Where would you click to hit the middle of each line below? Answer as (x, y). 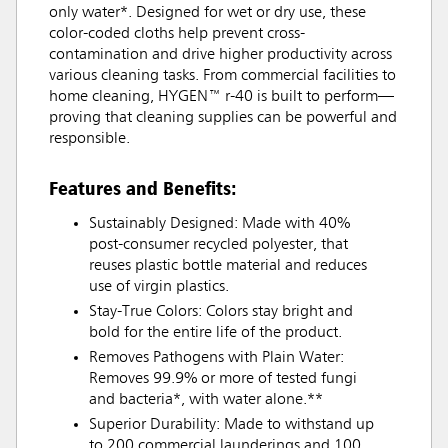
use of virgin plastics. (159, 286)
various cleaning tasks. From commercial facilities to (222, 75)
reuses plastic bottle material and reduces (228, 265)
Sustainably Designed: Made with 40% (219, 223)
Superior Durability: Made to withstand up (231, 424)
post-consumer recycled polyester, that (218, 244)
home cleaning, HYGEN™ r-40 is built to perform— (221, 96)
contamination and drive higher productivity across (220, 54)
